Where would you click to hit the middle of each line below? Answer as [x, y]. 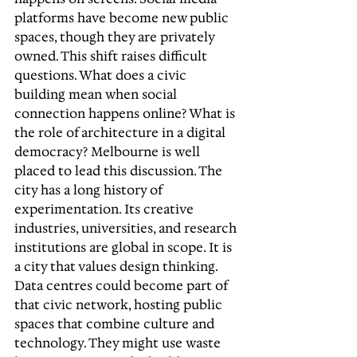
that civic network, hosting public [120, 305]
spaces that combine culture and [116, 324]
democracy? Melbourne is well [109, 152]
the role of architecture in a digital [122, 133]
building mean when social [97, 94]
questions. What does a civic [102, 75]
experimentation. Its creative [106, 209]
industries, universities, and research [127, 228]
